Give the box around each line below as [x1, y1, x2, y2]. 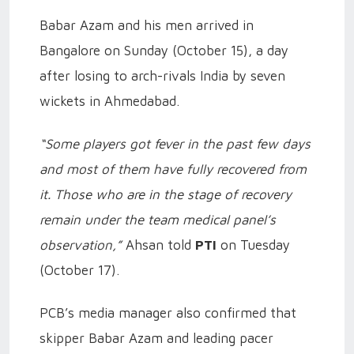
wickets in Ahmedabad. [40, 93, 179, 109]
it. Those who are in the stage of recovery [40, 186, 292, 202]
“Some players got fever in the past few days [40, 136, 311, 152]
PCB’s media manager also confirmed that [40, 305, 296, 321]
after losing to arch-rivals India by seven [40, 68, 285, 84]
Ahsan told [122, 237, 195, 253]
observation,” [40, 237, 122, 253]
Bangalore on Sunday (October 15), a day [40, 43, 288, 58]
